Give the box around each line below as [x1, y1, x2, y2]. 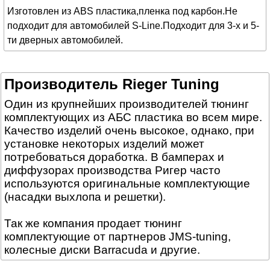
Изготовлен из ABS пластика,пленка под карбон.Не [7, 6, 237, 16]
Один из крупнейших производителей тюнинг [4, 98, 249, 110]
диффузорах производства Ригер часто [4, 164, 221, 177]
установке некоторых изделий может [4, 137, 204, 150]
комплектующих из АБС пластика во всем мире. [4, 111, 262, 124]
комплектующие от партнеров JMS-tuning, [4, 230, 231, 243]
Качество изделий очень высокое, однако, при [4, 124, 254, 137]
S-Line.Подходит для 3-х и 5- [132, 20, 259, 31]
